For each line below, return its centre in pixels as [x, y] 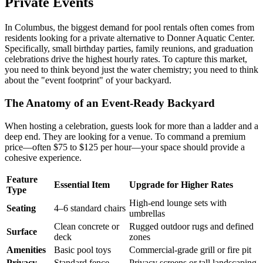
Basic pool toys [82, 249]
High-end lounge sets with [178, 203]
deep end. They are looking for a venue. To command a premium [125, 136]
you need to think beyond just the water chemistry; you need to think [131, 70]
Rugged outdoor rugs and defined [191, 226]
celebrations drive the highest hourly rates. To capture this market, [126, 59]
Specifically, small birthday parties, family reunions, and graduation [129, 49]
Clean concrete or [87, 226]
